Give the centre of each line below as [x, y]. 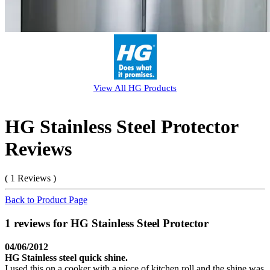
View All [111, 88]
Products [159, 88]
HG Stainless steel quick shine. [66, 257]
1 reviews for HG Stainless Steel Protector [107, 224]
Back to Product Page [46, 200]
